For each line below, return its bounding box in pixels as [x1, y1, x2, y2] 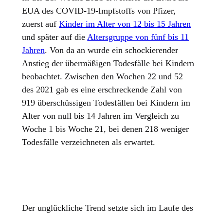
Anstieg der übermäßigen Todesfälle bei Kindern [22, 58, 195, 69]
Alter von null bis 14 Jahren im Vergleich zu [22, 111, 180, 121]
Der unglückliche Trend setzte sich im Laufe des [22, 203, 194, 213]
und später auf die [22, 32, 88, 42]
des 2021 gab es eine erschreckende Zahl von [22, 85, 182, 95]
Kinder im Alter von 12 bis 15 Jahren [59, 19, 191, 29]
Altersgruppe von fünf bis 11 [87, 32, 189, 42]
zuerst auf [22, 19, 59, 29]
